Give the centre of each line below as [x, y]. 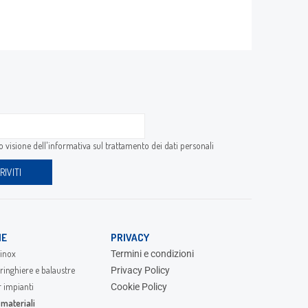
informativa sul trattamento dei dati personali [131, 145]
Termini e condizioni [152, 253]
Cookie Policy [139, 286]
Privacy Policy [140, 270]
